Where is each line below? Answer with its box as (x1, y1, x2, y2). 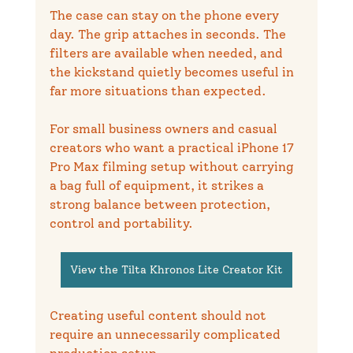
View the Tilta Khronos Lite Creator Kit (69, 263, 283, 277)
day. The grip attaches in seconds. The (49, 27, 289, 43)
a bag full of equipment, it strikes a (49, 178, 267, 194)
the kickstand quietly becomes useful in (49, 65, 297, 80)
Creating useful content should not (49, 308, 269, 324)
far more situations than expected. (49, 84, 266, 99)
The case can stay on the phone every (49, 8, 282, 24)
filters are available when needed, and (49, 46, 286, 61)
